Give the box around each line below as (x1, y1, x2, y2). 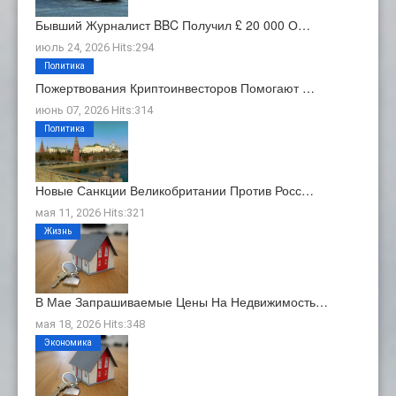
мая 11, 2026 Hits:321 (35, 205, 145, 219)
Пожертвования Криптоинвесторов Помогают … (35, 78, 315, 96)
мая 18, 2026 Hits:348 (35, 316, 145, 331)
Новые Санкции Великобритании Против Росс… (35, 180, 314, 199)
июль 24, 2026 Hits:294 (35, 40, 154, 54)
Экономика (44, 337, 92, 347)
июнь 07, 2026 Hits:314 (35, 103, 153, 117)
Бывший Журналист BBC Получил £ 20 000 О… (35, 15, 310, 34)
